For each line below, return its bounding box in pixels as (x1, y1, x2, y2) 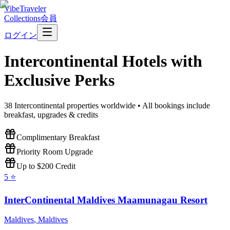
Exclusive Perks (4, 71, 114, 90)
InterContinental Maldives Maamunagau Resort (4, 194, 207, 205)
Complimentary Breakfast (16, 132, 100, 142)
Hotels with (118, 52, 202, 71)
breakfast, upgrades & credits (4, 110, 98, 119)
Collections (4, 14, 41, 23)
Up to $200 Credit (16, 161, 75, 170)
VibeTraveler (4, 4, 46, 13)
